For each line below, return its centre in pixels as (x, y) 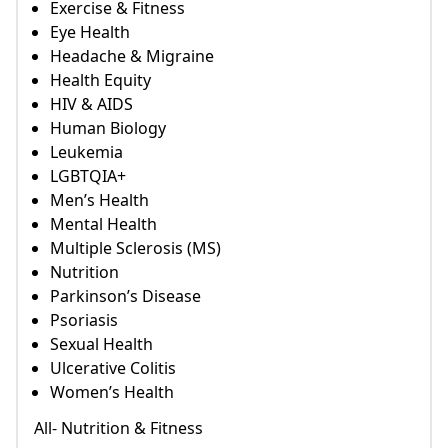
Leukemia (86, 152)
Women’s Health (112, 392)
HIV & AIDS (91, 104)
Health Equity (100, 80)
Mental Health (103, 224)
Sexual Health (101, 344)
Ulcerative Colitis (113, 368)
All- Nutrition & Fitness (118, 428)
